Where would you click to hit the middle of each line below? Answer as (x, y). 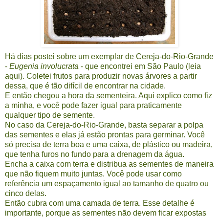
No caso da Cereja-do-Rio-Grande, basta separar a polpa (104, 125)
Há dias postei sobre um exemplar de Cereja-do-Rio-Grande (109, 57)
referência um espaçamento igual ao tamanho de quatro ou (107, 184)
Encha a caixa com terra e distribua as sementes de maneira (109, 164)
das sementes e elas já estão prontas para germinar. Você (105, 135)
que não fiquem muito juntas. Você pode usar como (93, 174)
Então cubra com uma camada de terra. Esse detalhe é (100, 203)
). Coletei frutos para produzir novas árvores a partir (109, 76)
